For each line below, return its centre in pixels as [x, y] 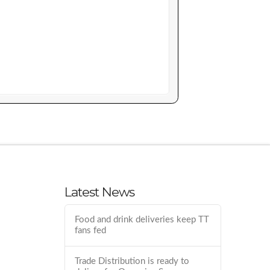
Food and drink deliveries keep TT [142, 220]
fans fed [91, 231]
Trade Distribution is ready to [132, 262]
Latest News [100, 192]
